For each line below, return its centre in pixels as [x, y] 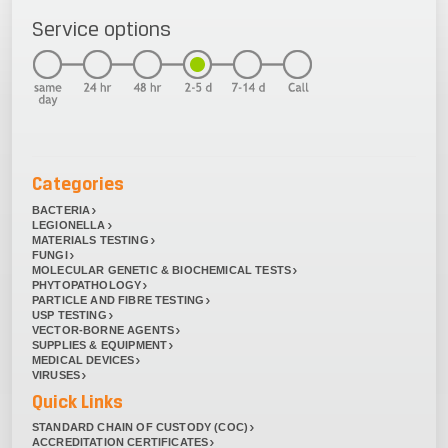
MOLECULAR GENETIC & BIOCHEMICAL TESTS [162, 269]
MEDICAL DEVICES [83, 360]
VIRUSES [56, 375]
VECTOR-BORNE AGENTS [103, 330]
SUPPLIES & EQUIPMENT [100, 345]
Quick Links [77, 401]
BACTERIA [61, 209]
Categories [78, 183]
